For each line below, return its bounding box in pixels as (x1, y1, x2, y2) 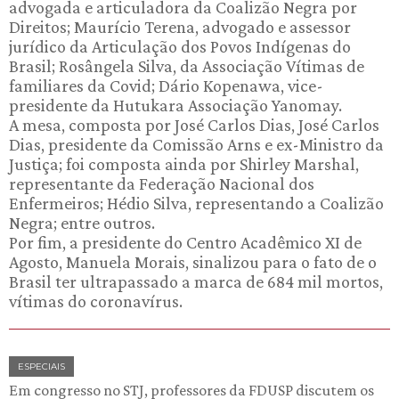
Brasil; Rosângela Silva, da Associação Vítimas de (9, 55, 364, 76)
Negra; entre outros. (9, 212, 155, 232)
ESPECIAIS (18, 360, 65, 372)
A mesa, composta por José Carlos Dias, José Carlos (9, 114, 379, 134)
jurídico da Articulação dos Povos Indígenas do (9, 36, 351, 56)
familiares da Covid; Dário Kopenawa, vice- (9, 75, 323, 95)
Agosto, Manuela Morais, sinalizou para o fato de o (9, 251, 377, 272)
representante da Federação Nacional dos (9, 173, 314, 193)
